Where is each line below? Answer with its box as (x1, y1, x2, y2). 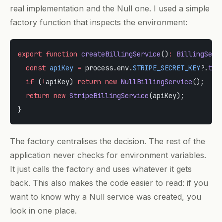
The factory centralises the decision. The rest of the (10, 136, 205, 146)
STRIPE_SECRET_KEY (133, 63, 200, 72)
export (18, 49, 42, 58)
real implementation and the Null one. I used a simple (10, 3, 210, 13)
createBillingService (77, 49, 161, 58)
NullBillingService (117, 77, 192, 86)
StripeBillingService (65, 91, 149, 100)
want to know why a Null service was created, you (10, 191, 201, 202)
